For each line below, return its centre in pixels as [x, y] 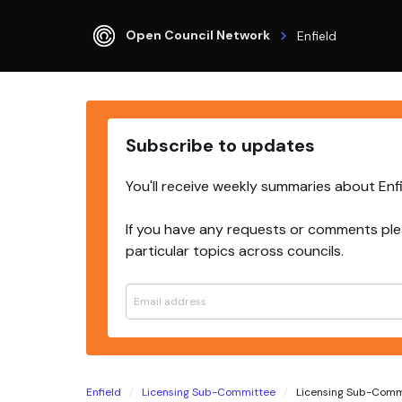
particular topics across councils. [235, 251]
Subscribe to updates [220, 145]
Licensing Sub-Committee [209, 392]
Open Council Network [198, 35]
